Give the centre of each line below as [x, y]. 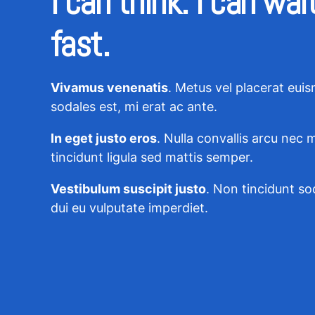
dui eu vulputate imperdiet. [129, 208]
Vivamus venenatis [109, 88]
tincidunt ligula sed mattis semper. [152, 157]
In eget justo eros [104, 139]
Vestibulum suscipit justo [128, 189]
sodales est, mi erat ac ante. [134, 107]
